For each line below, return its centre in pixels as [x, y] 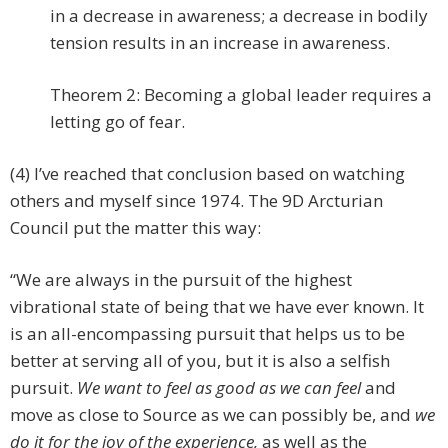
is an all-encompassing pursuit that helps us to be [207, 334]
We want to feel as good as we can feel [219, 388]
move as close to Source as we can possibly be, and [210, 415]
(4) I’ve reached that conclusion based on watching [207, 174]
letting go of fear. [117, 122]
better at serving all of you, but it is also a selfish [200, 361]
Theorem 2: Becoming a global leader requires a [241, 95]
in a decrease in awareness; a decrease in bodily [239, 16]
